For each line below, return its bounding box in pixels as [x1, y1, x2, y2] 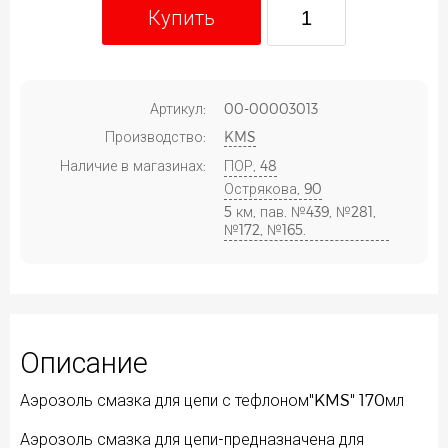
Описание [20, 343, 148, 379]
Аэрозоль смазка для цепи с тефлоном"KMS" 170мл [20, 389, 404, 409]
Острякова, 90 [223, 179, 322, 197]
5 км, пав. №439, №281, [223, 202, 376, 220]
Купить [147, 4, 215, 29]
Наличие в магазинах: [59, 156, 206, 174]
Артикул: [149, 99, 206, 117]
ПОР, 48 [223, 156, 277, 174]
